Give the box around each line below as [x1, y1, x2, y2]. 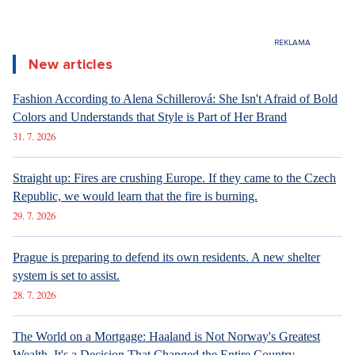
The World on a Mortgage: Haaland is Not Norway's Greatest [13, 330, 320, 343]
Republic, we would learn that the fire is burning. [13, 189, 258, 203]
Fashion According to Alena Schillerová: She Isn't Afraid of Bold [13, 92, 338, 105]
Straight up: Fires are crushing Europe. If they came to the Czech [13, 171, 336, 185]
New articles [29, 55, 113, 73]
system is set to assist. [13, 269, 120, 282]
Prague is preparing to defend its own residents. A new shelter [13, 250, 320, 264]
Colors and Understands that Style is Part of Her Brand [13, 110, 287, 124]
